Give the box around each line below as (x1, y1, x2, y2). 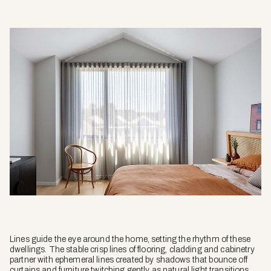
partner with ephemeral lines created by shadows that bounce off (10, 255, 247, 265)
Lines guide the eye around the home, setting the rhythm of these (10, 235, 250, 244)
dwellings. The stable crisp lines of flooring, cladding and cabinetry (10, 245, 255, 255)
